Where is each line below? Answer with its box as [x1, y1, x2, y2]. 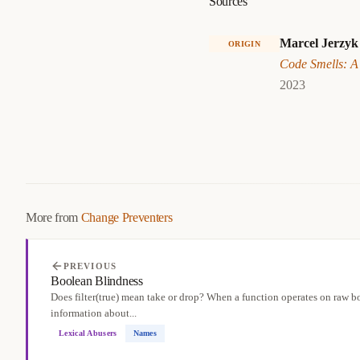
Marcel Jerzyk [280, 36, 358, 50]
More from [26, 211, 81, 224]
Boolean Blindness [51, 274, 143, 288]
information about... [51, 307, 137, 319]
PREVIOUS [63, 261, 117, 271]
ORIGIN [227, 39, 261, 48]
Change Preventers [80, 211, 173, 224]
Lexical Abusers [59, 329, 117, 337]
